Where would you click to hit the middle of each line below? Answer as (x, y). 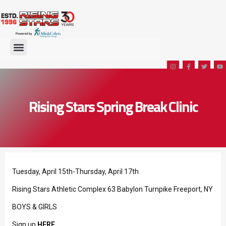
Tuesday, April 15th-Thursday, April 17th (75, 172)
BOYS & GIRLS (35, 207)
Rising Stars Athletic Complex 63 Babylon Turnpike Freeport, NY (112, 189)
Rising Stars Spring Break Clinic (113, 106)
